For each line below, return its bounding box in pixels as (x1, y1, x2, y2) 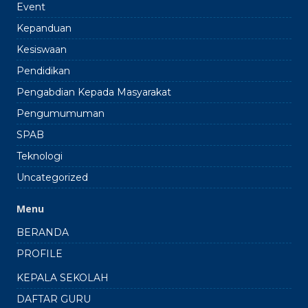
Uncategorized (16, 170, 88, 184)
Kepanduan (16, 21, 71, 34)
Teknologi (16, 149, 63, 162)
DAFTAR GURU (16, 292, 91, 305)
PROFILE (16, 247, 63, 260)
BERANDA (16, 225, 69, 239)
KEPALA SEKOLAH (16, 271, 109, 284)
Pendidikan (16, 64, 70, 77)
